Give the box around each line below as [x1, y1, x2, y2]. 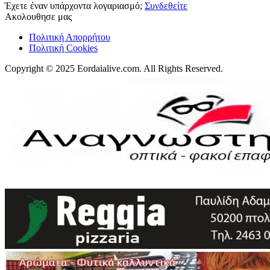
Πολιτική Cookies [29, 42, 98, 53]
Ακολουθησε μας [5, 11, 72, 22]
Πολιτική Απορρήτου [29, 31, 110, 42]
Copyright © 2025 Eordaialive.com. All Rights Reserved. [5, 63, 223, 74]
